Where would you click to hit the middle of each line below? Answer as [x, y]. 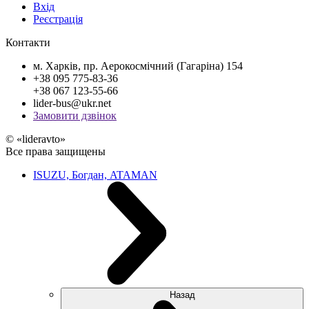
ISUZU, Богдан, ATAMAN [95, 175]
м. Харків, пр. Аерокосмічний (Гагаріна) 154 [138, 66]
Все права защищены [56, 151]
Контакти [28, 42]
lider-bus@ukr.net [72, 103]
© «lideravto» [36, 139]
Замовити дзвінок [75, 115]
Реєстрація [58, 19]
